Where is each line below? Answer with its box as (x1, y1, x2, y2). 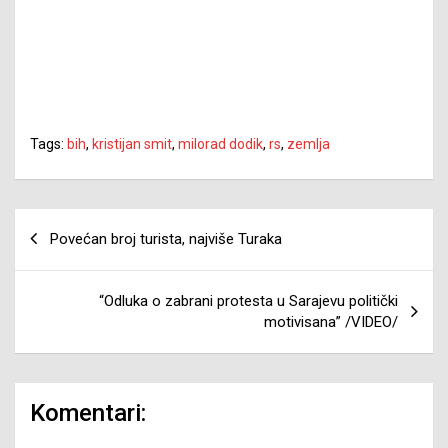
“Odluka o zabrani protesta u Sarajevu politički (99, 291, 398, 310)
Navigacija (14, 208, 134, 238)
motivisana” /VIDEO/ (264, 312, 398, 331)
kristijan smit (92, 135, 172, 152)
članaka (14, 240, 102, 270)
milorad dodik (178, 135, 263, 152)
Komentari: (30, 398, 146, 427)
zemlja (287, 135, 330, 152)
